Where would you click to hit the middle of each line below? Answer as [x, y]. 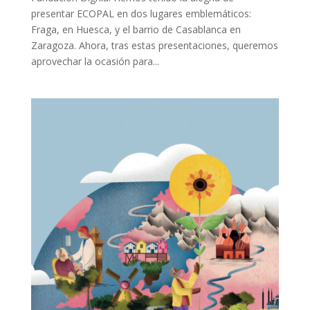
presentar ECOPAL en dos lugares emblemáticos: [141, 13]
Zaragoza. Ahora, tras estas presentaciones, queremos [154, 45]
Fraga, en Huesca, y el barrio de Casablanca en [136, 29]
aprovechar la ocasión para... [95, 61]
